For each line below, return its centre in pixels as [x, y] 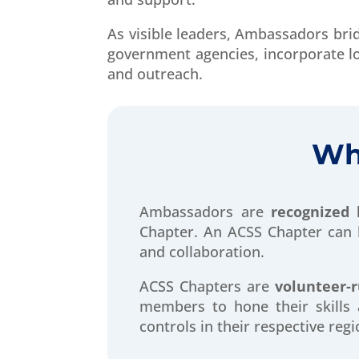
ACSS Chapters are [207, 286]
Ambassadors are [205, 211]
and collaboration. [202, 251]
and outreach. [155, 74]
